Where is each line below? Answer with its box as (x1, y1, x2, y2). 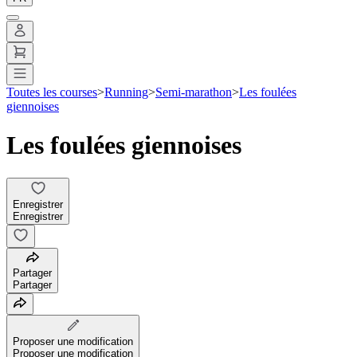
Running (104, 84, 148, 99)
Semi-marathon (155, 84, 232, 99)
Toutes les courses (6, 84, 97, 99)
